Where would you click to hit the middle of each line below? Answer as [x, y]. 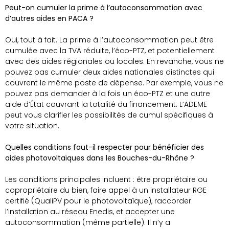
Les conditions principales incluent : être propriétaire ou [106, 180]
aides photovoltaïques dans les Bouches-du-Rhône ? [100, 158]
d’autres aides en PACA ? [49, 19]
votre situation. [32, 126]
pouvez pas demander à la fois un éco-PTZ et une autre [108, 94]
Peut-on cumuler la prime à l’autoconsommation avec [104, 8]
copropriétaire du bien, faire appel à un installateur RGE [106, 190]
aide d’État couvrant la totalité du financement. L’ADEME [106, 105]
